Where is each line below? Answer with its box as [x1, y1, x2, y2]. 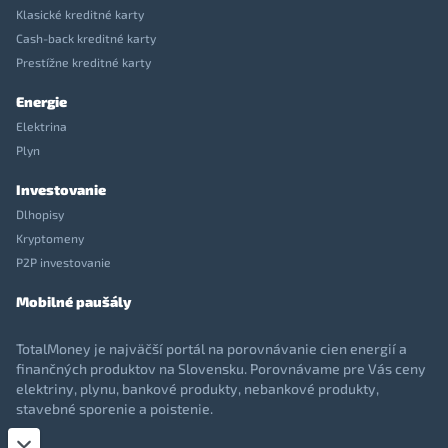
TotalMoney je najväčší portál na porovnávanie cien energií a [16, 340, 407, 358]
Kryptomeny [16, 231, 84, 246]
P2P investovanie [16, 255, 111, 270]
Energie [16, 93, 67, 111]
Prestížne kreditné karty [16, 55, 151, 70]
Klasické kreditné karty [16, 7, 144, 22]
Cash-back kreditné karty [16, 31, 156, 46]
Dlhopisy [16, 207, 64, 222]
